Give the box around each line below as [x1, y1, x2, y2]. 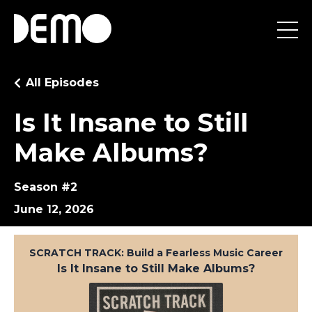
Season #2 [14, 180, 77, 194]
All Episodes [26, 76, 99, 89]
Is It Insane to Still [14, 107, 248, 138]
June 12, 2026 [14, 203, 94, 216]
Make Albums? [14, 137, 208, 168]
